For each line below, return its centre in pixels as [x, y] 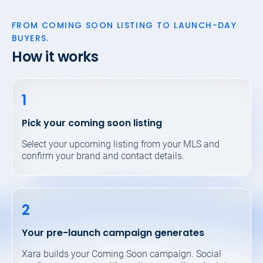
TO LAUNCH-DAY [197, 26]
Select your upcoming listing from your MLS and [121, 144]
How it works [55, 57]
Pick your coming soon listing [92, 123]
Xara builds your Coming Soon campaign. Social [122, 254]
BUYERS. [31, 38]
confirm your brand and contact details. [103, 156]
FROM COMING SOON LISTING [84, 26]
